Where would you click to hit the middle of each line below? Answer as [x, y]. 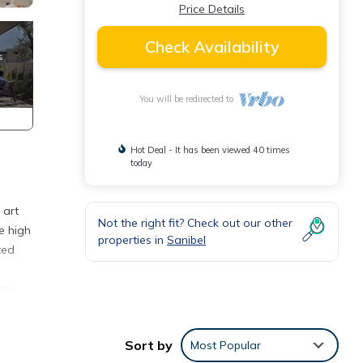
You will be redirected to [189, 99]
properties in [132, 240]
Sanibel [186, 240]
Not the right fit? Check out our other [195, 223]
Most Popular [226, 345]
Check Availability [212, 47]
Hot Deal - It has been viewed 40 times [210, 150]
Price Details [212, 9]
